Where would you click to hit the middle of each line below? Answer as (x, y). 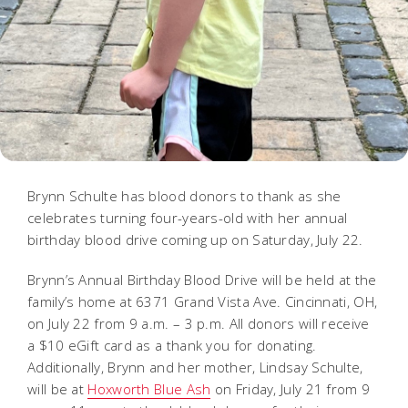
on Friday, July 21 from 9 (291, 388)
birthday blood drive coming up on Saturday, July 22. (197, 239)
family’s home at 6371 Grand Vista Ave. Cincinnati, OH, (203, 301)
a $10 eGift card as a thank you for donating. (172, 345)
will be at (58, 388)
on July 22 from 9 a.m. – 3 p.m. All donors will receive (199, 323)
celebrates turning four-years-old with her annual (188, 217)
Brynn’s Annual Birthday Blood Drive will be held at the (202, 279)
